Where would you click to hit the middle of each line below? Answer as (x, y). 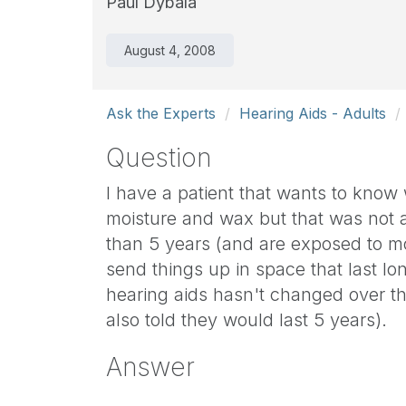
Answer (150, 367)
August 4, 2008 (170, 50)
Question (159, 158)
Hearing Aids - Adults (313, 113)
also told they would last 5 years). (246, 320)
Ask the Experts (161, 113)
